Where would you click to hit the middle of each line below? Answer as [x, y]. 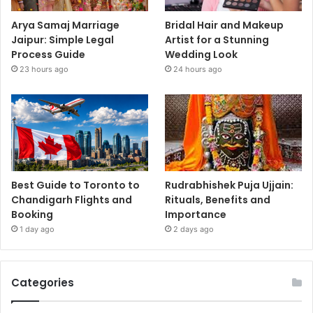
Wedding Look [202, 54]
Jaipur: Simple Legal [63, 39]
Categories [43, 283]
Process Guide [48, 54]
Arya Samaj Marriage [65, 25]
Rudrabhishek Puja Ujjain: [230, 185]
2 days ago [194, 230]
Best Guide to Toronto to [75, 185]
